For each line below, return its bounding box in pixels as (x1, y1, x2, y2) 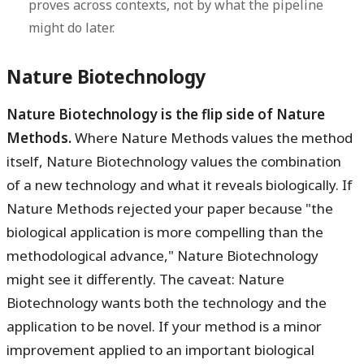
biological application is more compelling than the (6, 223, 323, 242)
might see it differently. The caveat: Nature (6, 270, 284, 289)
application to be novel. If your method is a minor (6, 317, 322, 336)
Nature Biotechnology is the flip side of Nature (6, 105, 325, 124)
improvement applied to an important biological (6, 340, 314, 360)
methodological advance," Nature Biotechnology (6, 246, 318, 266)
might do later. (28, 19, 115, 37)
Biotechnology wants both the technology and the (6, 293, 327, 313)
